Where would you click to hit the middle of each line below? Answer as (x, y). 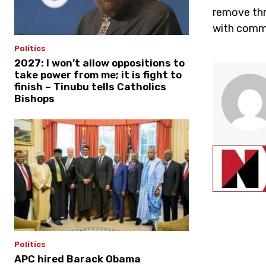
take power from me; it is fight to (98, 75)
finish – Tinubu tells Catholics (90, 86)
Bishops (34, 98)
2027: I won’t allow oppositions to (99, 63)
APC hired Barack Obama (77, 259)
